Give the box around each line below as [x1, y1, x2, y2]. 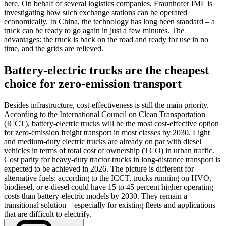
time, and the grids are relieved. [4, 44, 103, 53]
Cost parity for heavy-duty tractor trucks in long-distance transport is [4, 155, 220, 164]
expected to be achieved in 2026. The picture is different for [4, 164, 194, 174]
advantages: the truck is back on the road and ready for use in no [4, 35, 208, 44]
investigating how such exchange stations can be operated [4, 8, 187, 17]
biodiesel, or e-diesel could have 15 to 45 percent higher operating [4, 183, 213, 192]
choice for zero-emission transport [4, 77, 182, 91]
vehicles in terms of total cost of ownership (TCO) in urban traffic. [4, 146, 214, 155]
